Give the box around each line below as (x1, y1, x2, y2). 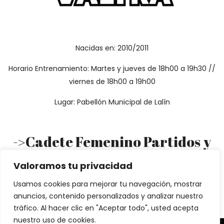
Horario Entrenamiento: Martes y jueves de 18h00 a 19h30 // (8, 63, 215, 73)
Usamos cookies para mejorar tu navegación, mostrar (13, 179, 202, 189)
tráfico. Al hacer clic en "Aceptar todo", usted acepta (13, 203, 198, 213)
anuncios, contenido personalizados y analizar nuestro (13, 191, 203, 201)
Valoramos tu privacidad (13, 159, 132, 172)
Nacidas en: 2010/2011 (75, 43, 148, 53)
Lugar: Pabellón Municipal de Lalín (54, 97, 170, 107)
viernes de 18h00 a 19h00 (68, 76, 155, 86)
